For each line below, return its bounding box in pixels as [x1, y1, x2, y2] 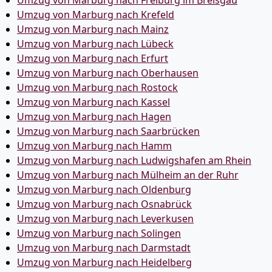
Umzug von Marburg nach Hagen [17, 110, 171, 123]
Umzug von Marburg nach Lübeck [17, 37, 174, 50]
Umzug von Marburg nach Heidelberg [17, 256, 192, 269]
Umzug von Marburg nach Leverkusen [17, 212, 194, 225]
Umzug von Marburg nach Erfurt [17, 52, 168, 65]
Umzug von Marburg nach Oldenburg [17, 183, 191, 196]
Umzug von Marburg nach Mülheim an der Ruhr [17, 168, 239, 182]
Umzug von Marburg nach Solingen [17, 226, 181, 240]
